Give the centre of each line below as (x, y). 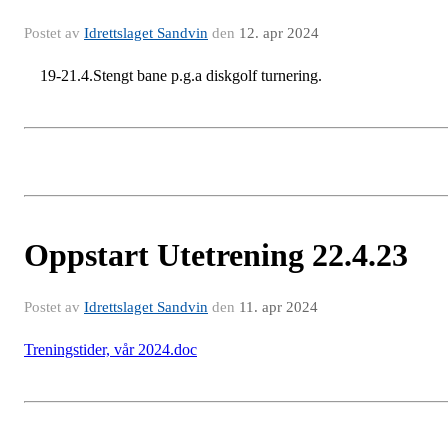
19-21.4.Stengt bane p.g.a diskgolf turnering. (173, 75)
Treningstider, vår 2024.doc (110, 349)
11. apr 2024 (278, 306)
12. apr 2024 (279, 32)
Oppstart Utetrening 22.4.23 (216, 254)
